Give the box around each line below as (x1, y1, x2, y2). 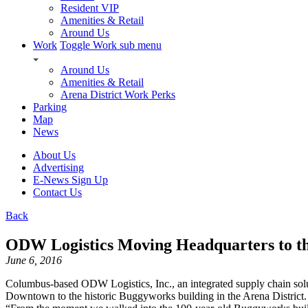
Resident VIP (60, 2, 119, 14)
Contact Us (33, 186, 82, 199)
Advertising (33, 162, 84, 174)
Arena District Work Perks (60, 89, 175, 101)
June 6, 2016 (5, 254, 62, 266)
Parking (33, 101, 67, 113)
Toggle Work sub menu (60, 39, 162, 52)
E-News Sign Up (33, 174, 108, 186)
